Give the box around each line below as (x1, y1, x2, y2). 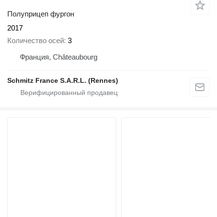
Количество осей (7, 36, 64, 45)
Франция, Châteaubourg (20, 53, 97, 62)
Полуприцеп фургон (7, 9, 74, 18)
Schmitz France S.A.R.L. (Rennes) (7, 77, 118, 85)
